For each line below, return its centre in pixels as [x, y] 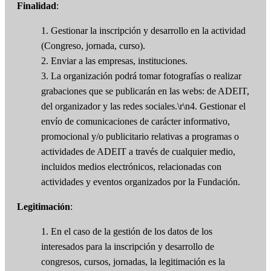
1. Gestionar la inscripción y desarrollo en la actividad [143, 31]
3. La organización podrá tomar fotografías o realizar [141, 76]
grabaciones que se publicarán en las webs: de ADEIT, [145, 91]
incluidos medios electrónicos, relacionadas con [131, 167]
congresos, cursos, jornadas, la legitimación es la [133, 262]
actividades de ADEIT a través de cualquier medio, [138, 152]
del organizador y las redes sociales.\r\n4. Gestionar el [143, 106]
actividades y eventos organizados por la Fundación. [141, 182]
